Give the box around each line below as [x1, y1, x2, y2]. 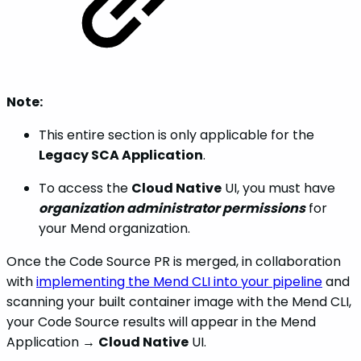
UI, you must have [222, 179, 335, 198]
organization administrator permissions [39, 199, 305, 218]
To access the [39, 179, 131, 198]
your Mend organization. [39, 219, 190, 239]
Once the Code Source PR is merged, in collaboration [6, 252, 341, 272]
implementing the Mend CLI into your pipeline [36, 272, 322, 292]
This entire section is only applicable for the [39, 126, 314, 145]
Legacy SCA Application [39, 146, 203, 165]
